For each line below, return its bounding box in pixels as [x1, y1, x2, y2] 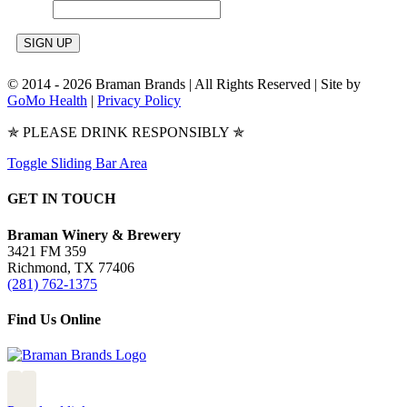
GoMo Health [7, 93, 87, 109]
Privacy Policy [97, 93, 181, 109]
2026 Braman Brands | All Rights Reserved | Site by [63, 76, 361, 93]
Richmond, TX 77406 [7, 259, 134, 275]
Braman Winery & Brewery [7, 226, 181, 243]
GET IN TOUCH [7, 191, 115, 207]
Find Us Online [7, 312, 101, 328]
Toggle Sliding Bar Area [7, 155, 147, 172]
